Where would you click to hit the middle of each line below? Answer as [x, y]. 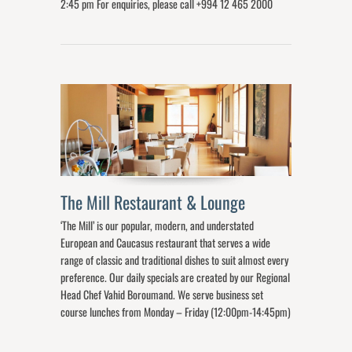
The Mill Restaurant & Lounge [155, 202]
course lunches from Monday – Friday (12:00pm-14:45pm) [176, 311]
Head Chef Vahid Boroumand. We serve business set [162, 294]
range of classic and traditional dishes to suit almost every [175, 259]
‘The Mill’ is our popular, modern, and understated [158, 225]
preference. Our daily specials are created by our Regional [176, 277]
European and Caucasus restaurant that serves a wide [166, 242]
